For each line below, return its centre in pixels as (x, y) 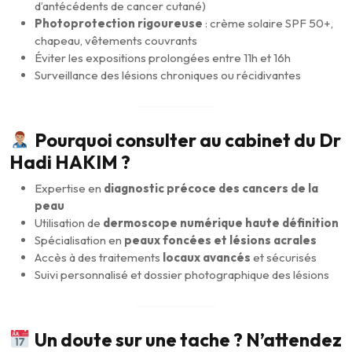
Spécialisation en (79, 240)
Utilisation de (69, 222)
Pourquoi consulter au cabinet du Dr (187, 140)
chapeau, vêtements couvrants (116, 40)
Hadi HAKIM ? (70, 162)
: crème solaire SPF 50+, (268, 23)
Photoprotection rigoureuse (119, 23)
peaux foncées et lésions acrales (220, 240)
